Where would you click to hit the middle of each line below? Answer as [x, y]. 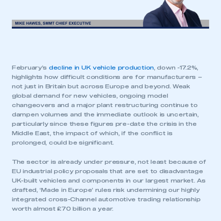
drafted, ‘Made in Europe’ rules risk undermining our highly [106, 190]
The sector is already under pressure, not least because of [109, 162]
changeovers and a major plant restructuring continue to [105, 105]
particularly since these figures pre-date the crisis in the [104, 124]
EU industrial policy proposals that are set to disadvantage [108, 171]
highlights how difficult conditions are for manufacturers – [107, 77]
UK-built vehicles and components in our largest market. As [109, 181]
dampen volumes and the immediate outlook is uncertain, [105, 114]
